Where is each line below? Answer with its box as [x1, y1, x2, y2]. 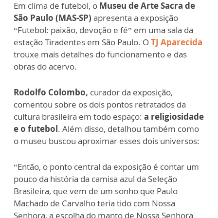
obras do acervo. [14, 61, 77, 73]
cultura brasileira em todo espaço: [14, 111, 144, 123]
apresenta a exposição [91, 12, 178, 24]
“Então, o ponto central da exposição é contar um [14, 161, 199, 173]
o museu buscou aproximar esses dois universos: [14, 135, 200, 147]
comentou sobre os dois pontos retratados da [14, 99, 186, 110]
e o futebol [14, 123, 58, 135]
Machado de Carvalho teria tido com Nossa [14, 198, 175, 209]
